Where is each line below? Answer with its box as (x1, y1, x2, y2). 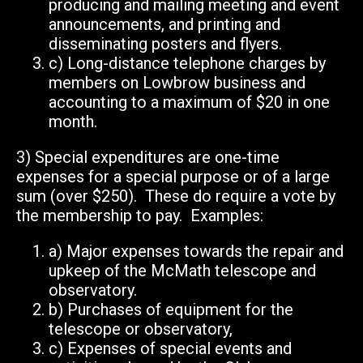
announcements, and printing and (49, 15, 280, 35)
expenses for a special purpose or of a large (16, 167, 330, 187)
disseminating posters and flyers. (49, 34, 282, 54)
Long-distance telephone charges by (67, 53, 326, 74)
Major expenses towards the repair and (66, 241, 344, 262)
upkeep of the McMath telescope (49, 261, 287, 281)
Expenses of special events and (67, 339, 292, 359)
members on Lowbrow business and (49, 73, 305, 93)
